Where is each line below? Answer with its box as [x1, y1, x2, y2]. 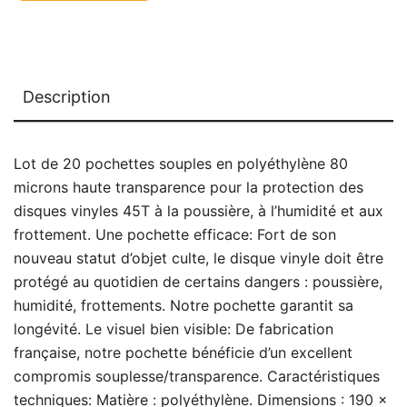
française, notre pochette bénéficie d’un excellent [14, 343, 352, 362]
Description [23, 87, 111, 107]
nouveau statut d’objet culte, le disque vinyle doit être [14, 249, 383, 268]
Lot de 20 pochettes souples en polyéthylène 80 [14, 154, 348, 174]
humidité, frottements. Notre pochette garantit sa [14, 296, 353, 315]
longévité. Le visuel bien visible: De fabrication [14, 320, 333, 339]
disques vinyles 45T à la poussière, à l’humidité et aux [14, 202, 383, 221]
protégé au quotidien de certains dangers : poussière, [14, 273, 382, 292]
